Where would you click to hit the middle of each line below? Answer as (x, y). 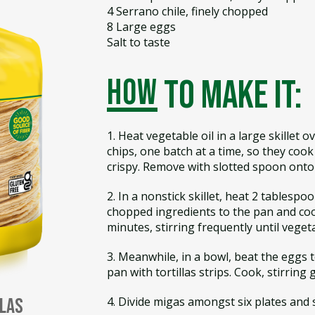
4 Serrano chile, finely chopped (187, 11)
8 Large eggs (141, 27)
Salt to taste (138, 42)
